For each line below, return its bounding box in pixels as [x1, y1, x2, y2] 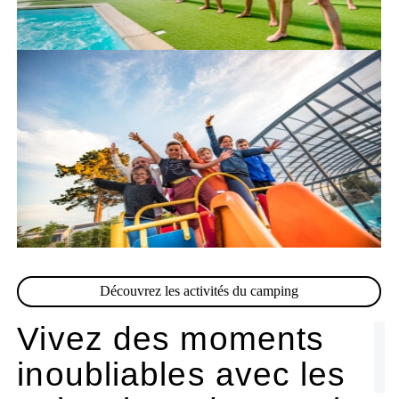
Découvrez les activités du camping [100, 283, 299, 299]
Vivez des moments [17, 320, 325, 357]
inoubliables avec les [17, 355, 346, 393]
